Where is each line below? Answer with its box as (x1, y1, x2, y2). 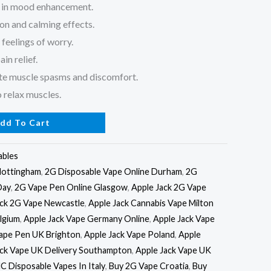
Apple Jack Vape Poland (84, 229, 175, 240)
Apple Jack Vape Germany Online (24, 213, 149, 224)
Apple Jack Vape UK (135, 244, 211, 255)
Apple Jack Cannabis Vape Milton (88, 197, 214, 208)
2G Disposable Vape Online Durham (45, 166, 182, 177)
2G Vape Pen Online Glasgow (15, 181, 128, 192)
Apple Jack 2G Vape (131, 181, 206, 192)
